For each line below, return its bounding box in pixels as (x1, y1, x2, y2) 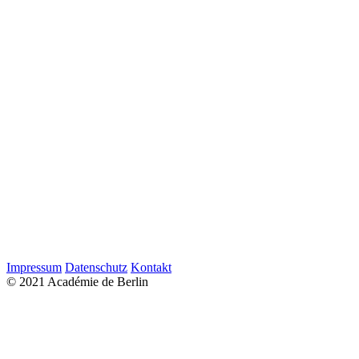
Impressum (6, 260, 62, 274)
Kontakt (131, 260, 171, 274)
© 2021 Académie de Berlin (6, 275, 148, 288)
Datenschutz (65, 260, 127, 274)
